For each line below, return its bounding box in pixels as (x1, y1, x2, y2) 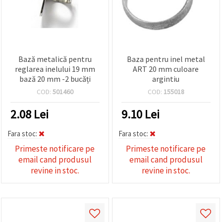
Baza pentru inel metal (126, 54, 205, 64)
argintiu (152, 73, 180, 84)
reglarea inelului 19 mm (14, 63, 95, 74)
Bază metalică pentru (18, 54, 92, 64)
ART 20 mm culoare (133, 63, 199, 74)
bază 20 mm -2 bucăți (19, 73, 91, 84)
